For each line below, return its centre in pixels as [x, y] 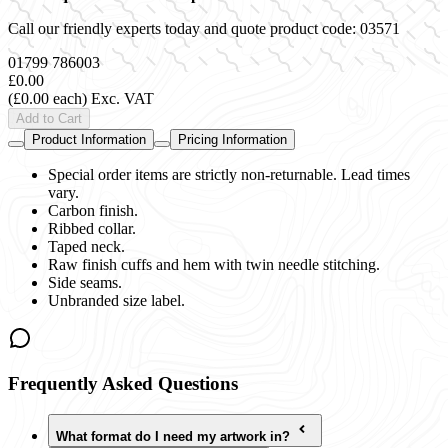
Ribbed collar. [92, 229]
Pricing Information [232, 140]
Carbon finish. [93, 211]
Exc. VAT [122, 99]
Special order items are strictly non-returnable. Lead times [229, 175]
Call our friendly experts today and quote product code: [184, 29]
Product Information [89, 140]
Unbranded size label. [116, 301]
